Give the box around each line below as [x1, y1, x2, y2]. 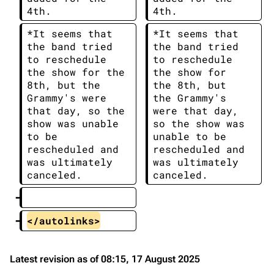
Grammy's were [27, 91, 113, 104]
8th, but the [27, 78, 106, 91]
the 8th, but [153, 78, 232, 91]
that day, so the [27, 104, 131, 117]
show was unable [27, 117, 125, 130]
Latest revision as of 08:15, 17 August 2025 [10, 253, 200, 265]
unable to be [153, 130, 232, 143]
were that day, [153, 104, 245, 117]
